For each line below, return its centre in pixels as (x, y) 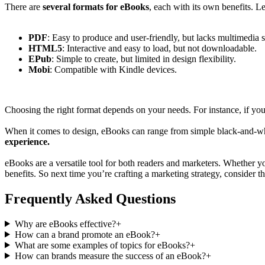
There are (24, 7)
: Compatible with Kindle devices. (113, 69)
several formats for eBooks (96, 7)
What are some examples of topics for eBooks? (102, 245)
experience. (27, 141)
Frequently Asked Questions (90, 198)
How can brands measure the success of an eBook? (110, 256)
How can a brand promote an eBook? (85, 234)
